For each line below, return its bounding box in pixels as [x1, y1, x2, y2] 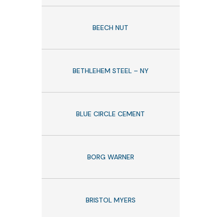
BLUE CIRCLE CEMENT [76, 109, 145, 118]
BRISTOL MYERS [85, 195, 136, 204]
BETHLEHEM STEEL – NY [72, 66, 149, 75]
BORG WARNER [87, 152, 134, 161]
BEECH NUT [93, 23, 129, 32]
